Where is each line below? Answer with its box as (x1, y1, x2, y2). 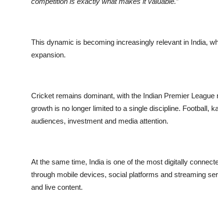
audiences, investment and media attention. (31, 116, 168, 125)
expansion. (31, 50, 66, 59)
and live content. (31, 182, 83, 191)
